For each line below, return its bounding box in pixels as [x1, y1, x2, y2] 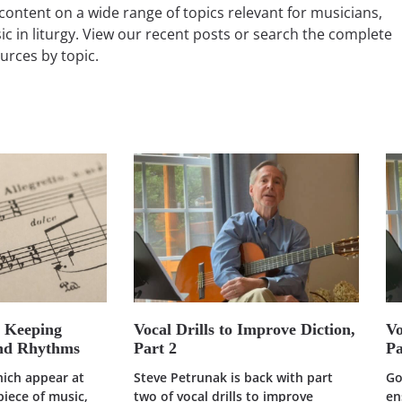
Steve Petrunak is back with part [133, 369, 333, 387]
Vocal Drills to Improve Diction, [133, 320, 355, 339]
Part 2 [133, 339, 177, 358]
